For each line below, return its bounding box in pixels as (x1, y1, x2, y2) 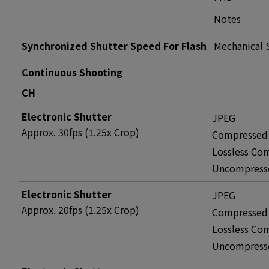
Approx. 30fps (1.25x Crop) (22, 125, 139, 139)
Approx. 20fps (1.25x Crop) (22, 202, 139, 217)
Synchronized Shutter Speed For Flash (22, 38, 207, 53)
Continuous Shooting (22, 65, 122, 79)
